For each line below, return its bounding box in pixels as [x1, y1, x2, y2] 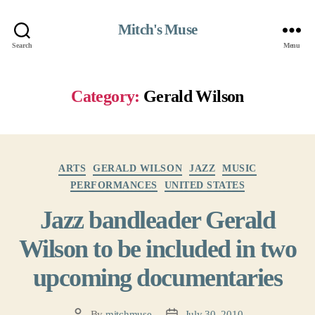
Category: [71, 87, 140, 105]
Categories [157, 159, 190, 167]
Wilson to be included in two [18, 235, 297, 263]
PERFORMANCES [70, 179, 157, 191]
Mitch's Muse [118, 20, 197, 38]
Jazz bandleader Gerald [39, 206, 276, 234]
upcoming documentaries [32, 264, 283, 292]
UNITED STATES [164, 179, 245, 191]
